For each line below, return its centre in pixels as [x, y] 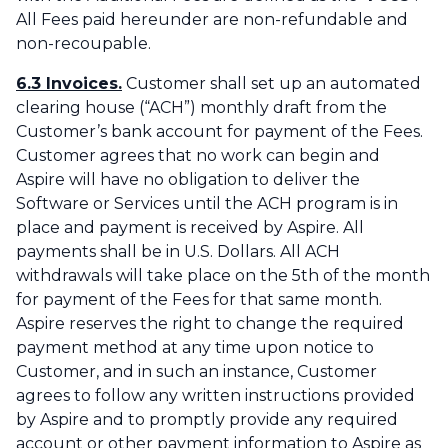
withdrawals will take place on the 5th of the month [223, 276]
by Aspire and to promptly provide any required [207, 420]
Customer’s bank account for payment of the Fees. [219, 132]
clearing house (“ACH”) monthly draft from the [201, 108]
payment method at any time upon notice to [195, 348]
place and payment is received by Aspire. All [190, 228]
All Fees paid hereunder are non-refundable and [212, 20]
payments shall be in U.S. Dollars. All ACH [178, 252]
